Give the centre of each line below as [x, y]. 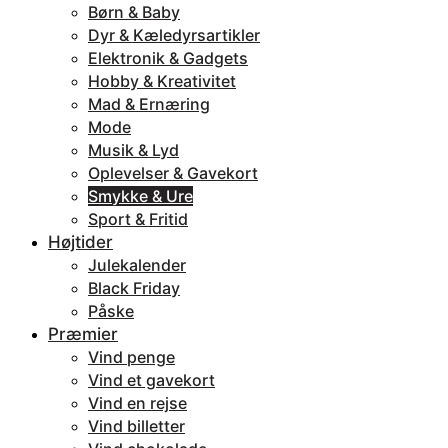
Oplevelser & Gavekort [173, 173]
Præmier [83, 334]
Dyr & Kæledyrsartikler [174, 35]
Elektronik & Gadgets [168, 58]
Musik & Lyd [133, 150]
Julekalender [137, 265]
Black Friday [134, 288]
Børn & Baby [134, 12]
